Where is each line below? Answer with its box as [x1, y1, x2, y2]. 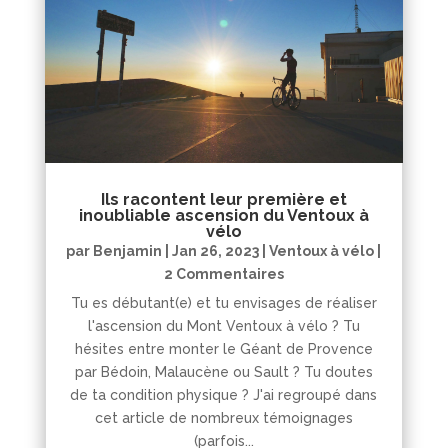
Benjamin [93, 243, 163, 260]
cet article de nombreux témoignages [94, 410, 353, 427]
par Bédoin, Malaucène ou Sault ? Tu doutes [74, 364, 373, 381]
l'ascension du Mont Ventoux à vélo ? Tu [87, 318, 360, 335]
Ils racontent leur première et [100, 190, 347, 210]
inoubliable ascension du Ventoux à [78, 206, 369, 226]
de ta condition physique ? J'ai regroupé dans [70, 387, 378, 404]
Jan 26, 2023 [172, 243, 260, 260]
